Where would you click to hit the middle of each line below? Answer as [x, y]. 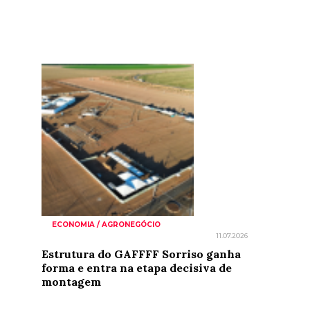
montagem [71, 282]
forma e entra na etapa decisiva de [137, 268]
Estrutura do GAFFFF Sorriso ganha [141, 254]
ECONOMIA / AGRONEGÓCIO [106, 225]
